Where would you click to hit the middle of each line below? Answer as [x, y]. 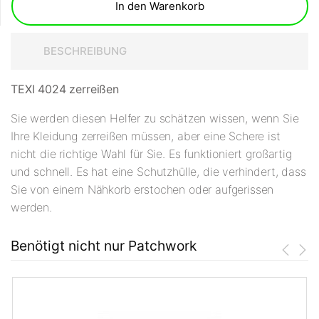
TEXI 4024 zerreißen [65, 89]
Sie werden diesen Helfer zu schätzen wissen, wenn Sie [155, 119]
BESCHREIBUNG [85, 51]
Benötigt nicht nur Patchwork [104, 246]
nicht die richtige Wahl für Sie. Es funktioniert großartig [151, 154]
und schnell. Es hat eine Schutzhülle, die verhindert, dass [158, 172]
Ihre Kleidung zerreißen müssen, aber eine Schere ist [146, 136]
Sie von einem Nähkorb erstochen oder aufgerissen [142, 190]
